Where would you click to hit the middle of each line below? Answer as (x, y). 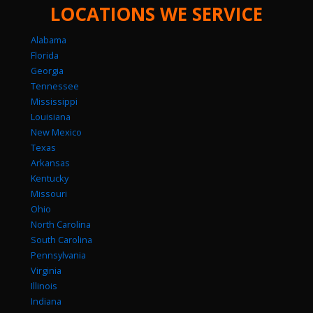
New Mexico (56, 132)
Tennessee (55, 86)
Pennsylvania (58, 255)
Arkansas (50, 163)
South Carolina (61, 240)
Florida (45, 56)
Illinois (44, 286)
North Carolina (61, 225)
